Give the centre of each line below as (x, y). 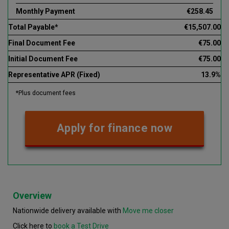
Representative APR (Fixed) (54, 74)
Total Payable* (33, 27)
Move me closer (148, 210)
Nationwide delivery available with (68, 210)
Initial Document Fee (43, 59)
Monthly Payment (45, 11)
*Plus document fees (46, 93)
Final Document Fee (42, 43)
